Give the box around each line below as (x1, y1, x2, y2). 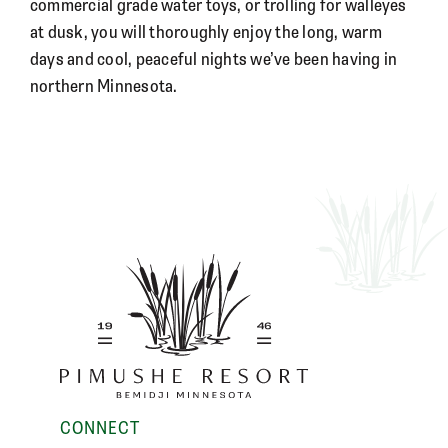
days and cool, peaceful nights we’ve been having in (30, 47, 398, 69)
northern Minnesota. (30, 74, 178, 96)
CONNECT (60, 415, 140, 438)
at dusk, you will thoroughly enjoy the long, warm (30, 20, 382, 42)
